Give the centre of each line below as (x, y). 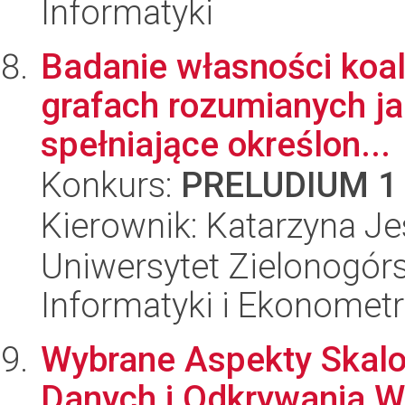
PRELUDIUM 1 (289, 185)
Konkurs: (111, 185)
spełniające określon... (216, 144)
